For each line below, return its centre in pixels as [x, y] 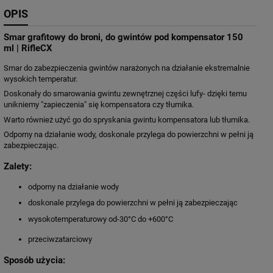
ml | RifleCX [28, 48]
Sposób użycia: [34, 260]
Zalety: [18, 166]
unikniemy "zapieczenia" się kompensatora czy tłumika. [99, 105]
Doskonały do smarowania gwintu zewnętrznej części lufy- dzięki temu [125, 94]
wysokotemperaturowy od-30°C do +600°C [101, 219]
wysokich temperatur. [41, 79]
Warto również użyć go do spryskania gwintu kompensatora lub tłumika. [127, 119]
